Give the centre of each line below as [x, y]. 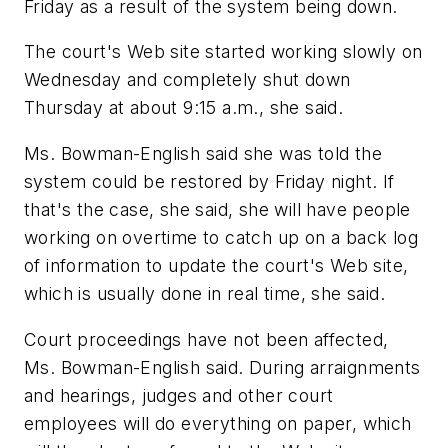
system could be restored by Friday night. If [209, 181]
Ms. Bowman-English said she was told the [203, 153]
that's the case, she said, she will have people [217, 209]
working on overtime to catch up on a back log [221, 237]
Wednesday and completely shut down [187, 80]
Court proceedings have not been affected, [206, 339]
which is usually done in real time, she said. [204, 293]
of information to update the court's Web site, [216, 265]
